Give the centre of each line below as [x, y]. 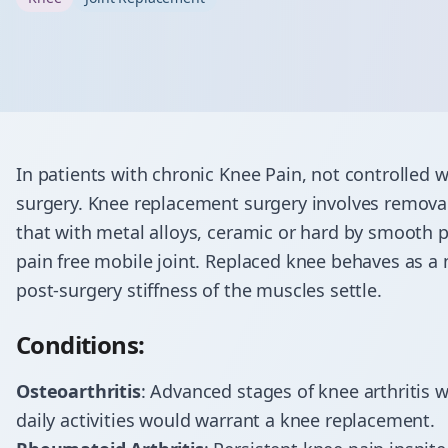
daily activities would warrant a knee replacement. [228, 420]
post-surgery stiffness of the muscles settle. [199, 290]
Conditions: [80, 344]
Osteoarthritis [78, 391]
